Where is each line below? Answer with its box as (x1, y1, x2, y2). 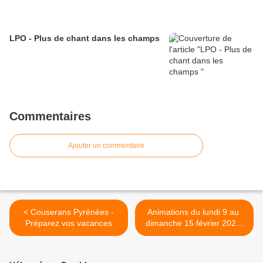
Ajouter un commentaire (68, 141, 144, 150)
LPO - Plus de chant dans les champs (9, 33, 162, 43)
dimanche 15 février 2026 (146, 218, 243, 228)
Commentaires (9, 110, 91, 123)
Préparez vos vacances (25, 218, 112, 228)
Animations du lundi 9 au (147, 207, 241, 217)
